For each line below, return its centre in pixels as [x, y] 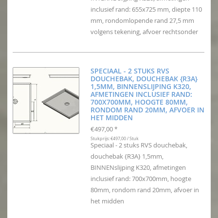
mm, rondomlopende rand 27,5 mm [142, 21]
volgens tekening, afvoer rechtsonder [144, 32]
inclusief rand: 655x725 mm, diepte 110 [146, 9]
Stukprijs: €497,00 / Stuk [115, 139]
